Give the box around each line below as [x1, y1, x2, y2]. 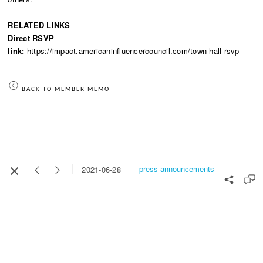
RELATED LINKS [8, 19, 70, 31]
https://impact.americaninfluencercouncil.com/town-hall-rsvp [26, 45, 240, 56]
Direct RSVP [8, 32, 55, 43]
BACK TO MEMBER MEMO [22, 86, 110, 93]
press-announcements [139, 163, 214, 175]
